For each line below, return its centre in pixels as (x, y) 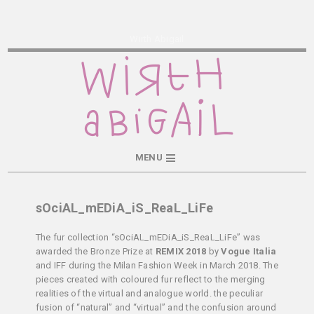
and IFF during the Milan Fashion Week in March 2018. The (157, 266)
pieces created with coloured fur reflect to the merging (150, 280)
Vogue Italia (249, 252)
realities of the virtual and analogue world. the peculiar (149, 294)
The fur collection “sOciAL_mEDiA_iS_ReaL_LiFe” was (148, 238)
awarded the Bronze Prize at (95, 252)
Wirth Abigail (157, 39)
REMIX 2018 (181, 252)
